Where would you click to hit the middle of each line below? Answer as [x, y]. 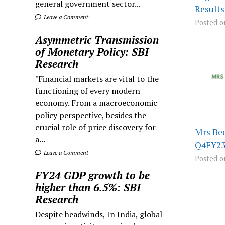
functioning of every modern [88, 91]
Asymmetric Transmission [97, 39]
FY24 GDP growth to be [93, 175]
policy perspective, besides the [91, 115]
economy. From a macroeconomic [96, 103]
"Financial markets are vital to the [97, 79]
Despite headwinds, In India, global [99, 214]
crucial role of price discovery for [96, 127]
